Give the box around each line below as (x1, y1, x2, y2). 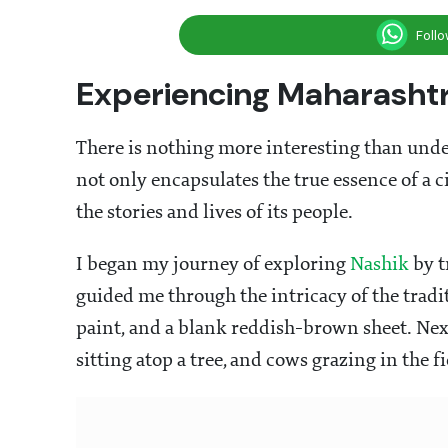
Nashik (350, 255, 413, 276)
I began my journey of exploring (76, 255, 350, 276)
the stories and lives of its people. (76, 203, 357, 224)
